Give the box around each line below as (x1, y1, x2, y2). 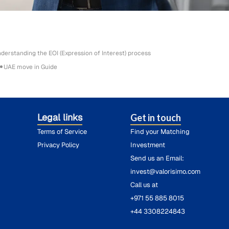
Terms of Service (37, 127, 87, 136)
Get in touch (130, 111, 181, 123)
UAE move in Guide (4, 62, 57, 71)
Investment (130, 140, 166, 149)
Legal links (37, 111, 82, 123)
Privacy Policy (37, 140, 79, 149)
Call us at (130, 180, 158, 189)
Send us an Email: (130, 153, 185, 163)
